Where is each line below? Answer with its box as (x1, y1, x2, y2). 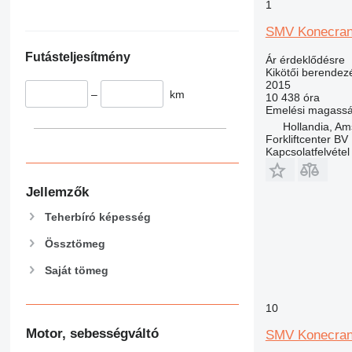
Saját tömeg (44, 264, 108, 277)
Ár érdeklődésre (265, 53, 345, 66)
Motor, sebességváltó (25, 325, 159, 341)
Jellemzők (25, 185, 89, 200)
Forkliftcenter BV (265, 132, 348, 145)
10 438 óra (265, 90, 320, 104)
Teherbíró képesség (44, 210, 151, 223)
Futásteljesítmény (24, 49, 130, 64)
